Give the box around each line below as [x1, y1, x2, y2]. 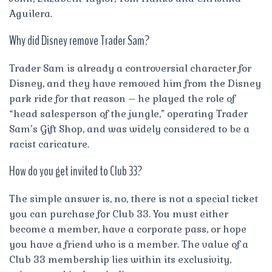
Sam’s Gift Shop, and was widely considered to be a [9, 122, 250, 135]
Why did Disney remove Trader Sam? [9, 31, 149, 50]
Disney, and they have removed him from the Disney [9, 76, 261, 90]
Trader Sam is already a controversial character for [9, 61, 251, 75]
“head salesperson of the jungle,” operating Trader [9, 107, 248, 120]
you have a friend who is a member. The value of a [9, 237, 248, 251]
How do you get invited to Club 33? [9, 161, 142, 180]
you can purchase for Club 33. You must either [9, 207, 228, 220]
